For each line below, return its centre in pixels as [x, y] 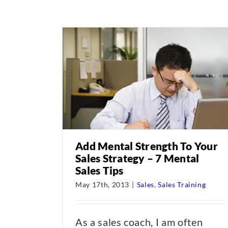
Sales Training [182, 184]
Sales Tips [99, 170]
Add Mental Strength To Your [147, 146]
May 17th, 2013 [103, 184]
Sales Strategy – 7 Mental [137, 158]
